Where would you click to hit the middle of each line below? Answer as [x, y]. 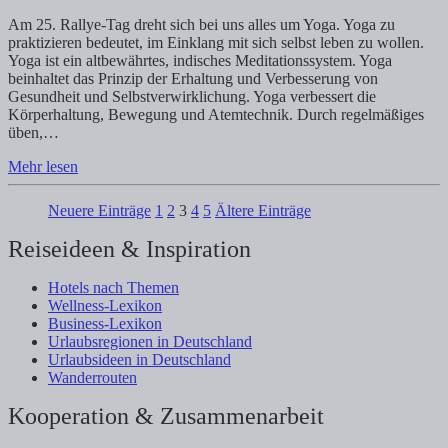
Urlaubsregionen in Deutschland [150, 342]
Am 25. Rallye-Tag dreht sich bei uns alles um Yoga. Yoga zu [201, 25]
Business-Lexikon [105, 324]
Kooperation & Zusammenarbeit [166, 416]
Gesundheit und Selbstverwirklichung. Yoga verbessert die [192, 97]
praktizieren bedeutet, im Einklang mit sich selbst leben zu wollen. [216, 43]
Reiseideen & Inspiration [129, 249]
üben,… [33, 133]
